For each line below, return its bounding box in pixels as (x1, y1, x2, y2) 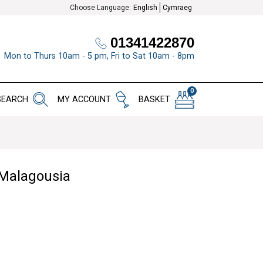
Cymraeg (163, 4, 192, 12)
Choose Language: (70, 4, 131, 12)
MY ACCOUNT (58, 95, 111, 105)
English (133, 4, 157, 12)
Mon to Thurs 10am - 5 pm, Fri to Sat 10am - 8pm (4, 50, 194, 61)
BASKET (139, 95, 170, 105)
